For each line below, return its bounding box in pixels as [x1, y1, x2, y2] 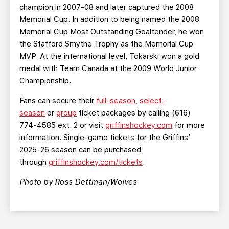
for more [172, 121, 205, 130]
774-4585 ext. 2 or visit [19, 121, 105, 130]
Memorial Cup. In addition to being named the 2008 [19, 15, 199, 24]
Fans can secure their [19, 96, 96, 105]
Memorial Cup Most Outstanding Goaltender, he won [19, 27, 204, 36]
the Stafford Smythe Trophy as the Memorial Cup [19, 39, 193, 49]
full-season [96, 96, 135, 105]
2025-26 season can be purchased [19, 145, 141, 154]
